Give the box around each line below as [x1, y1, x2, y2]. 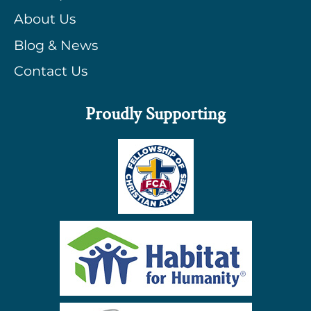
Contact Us [14, 62, 87, 80]
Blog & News [14, 36, 98, 53]
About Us [14, 10, 76, 28]
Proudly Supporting [85, 103, 226, 126]
